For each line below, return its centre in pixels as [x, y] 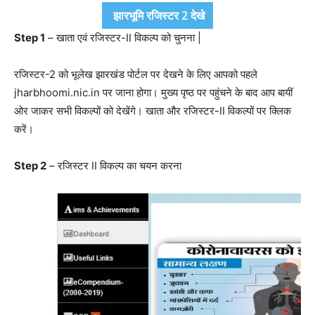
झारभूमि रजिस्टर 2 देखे [157, 15]
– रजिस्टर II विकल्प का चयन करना [114, 165]
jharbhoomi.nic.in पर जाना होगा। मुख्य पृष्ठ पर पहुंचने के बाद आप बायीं [153, 92]
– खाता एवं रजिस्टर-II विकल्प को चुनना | [123, 37]
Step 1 [30, 37]
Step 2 [30, 165]
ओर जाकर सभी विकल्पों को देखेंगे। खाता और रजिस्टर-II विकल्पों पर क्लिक [153, 110]
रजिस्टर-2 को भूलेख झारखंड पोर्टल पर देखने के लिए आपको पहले [136, 74]
